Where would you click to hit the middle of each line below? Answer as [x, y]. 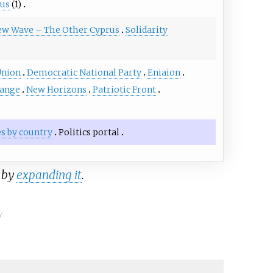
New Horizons [56, 90]
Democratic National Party [84, 73]
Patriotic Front [124, 90]
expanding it [49, 175]
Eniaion [164, 73]
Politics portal [89, 132]
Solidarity [146, 30]
